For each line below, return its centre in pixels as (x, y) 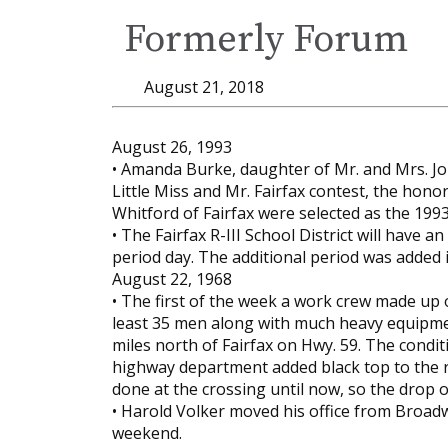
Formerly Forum (266, 40)
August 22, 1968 (172, 279)
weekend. (147, 433)
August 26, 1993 (172, 147)
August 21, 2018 (204, 87)
